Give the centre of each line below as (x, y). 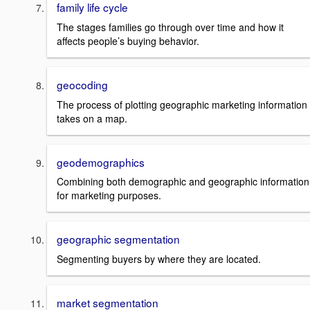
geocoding (82, 84)
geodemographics (101, 162)
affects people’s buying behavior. (128, 40)
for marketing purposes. (109, 195)
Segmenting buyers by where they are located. (159, 258)
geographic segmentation (118, 239)
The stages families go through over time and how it (170, 27)
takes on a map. (92, 118)
